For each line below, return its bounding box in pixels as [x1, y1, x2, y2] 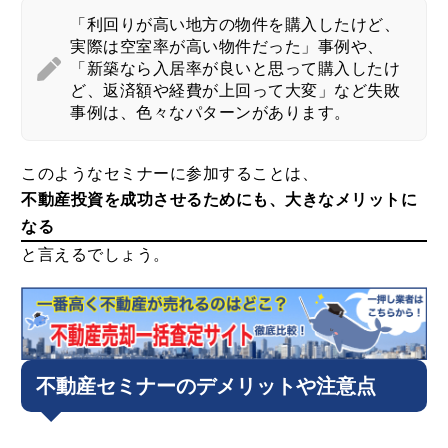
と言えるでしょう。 [21, 245, 170, 263]
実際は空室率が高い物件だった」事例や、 [70, 37, 384, 55]
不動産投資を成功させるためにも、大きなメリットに [21, 190, 418, 208]
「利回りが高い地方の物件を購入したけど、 [70, 15, 401, 33]
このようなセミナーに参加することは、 [21, 164, 319, 182]
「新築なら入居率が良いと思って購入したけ [70, 59, 401, 77]
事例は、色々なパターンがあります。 [70, 103, 351, 121]
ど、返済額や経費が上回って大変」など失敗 [70, 81, 401, 99]
